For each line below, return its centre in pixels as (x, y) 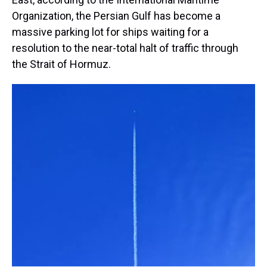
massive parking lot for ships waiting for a (110, 32)
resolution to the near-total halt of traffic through (125, 48)
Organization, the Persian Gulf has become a (116, 16)
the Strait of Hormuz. (61, 64)
